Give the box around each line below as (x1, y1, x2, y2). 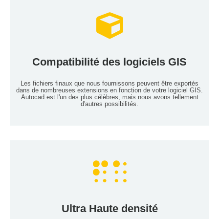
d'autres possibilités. (81, 100, 138, 108)
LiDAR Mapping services (44, 184, 175, 197)
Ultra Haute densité (61, 202, 158, 215)
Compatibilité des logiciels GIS (32, 55, 187, 68)
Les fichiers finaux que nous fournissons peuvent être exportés (21, 79, 198, 87)
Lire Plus (95, 69, 124, 77)
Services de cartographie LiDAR (23, 37, 196, 50)
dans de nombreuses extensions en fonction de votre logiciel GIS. (16, 86, 203, 94)
